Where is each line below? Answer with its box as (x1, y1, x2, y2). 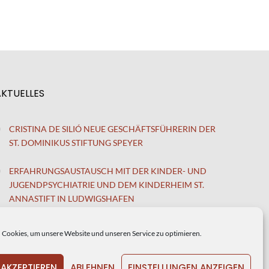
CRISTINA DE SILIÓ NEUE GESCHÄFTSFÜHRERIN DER (9, 124, 216, 134)
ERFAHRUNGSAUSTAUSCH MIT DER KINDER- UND (9, 166, 207, 177)
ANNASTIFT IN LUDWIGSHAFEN (9, 193, 134, 204)
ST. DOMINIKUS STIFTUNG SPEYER (9, 138, 143, 148)
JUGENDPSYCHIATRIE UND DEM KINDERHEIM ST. (9, 180, 204, 190)
